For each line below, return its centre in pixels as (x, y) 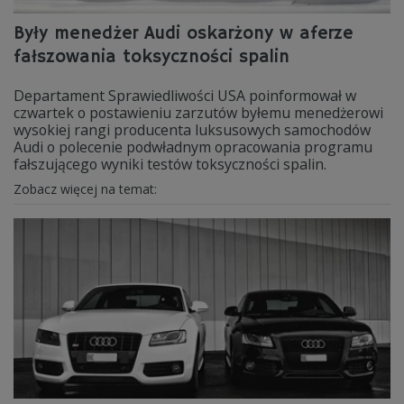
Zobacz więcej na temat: (87, 189)
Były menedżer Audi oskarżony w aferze (184, 34)
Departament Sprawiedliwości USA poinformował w (185, 96)
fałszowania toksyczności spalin (151, 57)
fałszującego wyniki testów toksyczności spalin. (170, 164)
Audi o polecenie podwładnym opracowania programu (193, 147)
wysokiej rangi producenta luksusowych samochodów (192, 130)
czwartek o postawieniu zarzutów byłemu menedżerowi (198, 113)
